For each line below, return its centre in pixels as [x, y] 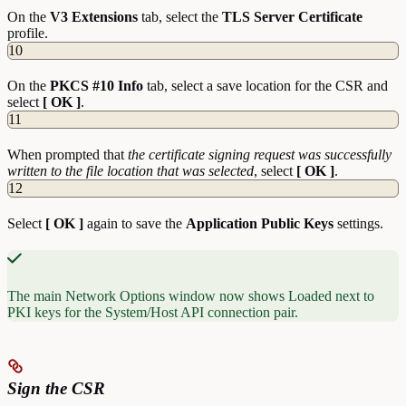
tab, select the [180, 16]
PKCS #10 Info [97, 85]
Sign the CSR [56, 388]
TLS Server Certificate [292, 16]
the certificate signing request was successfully [260, 154]
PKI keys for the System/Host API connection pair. [153, 312]
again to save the [135, 223]
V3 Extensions [94, 16]
